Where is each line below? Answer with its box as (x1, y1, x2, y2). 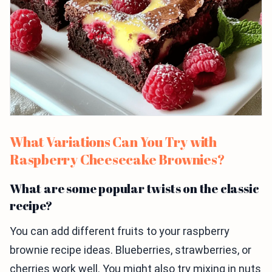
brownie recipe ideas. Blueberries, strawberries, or (10, 243, 251, 257)
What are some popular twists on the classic (10, 180, 259, 197)
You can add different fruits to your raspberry (10, 225, 229, 238)
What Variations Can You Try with (10, 133, 217, 151)
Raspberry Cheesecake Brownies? (10, 151, 225, 169)
